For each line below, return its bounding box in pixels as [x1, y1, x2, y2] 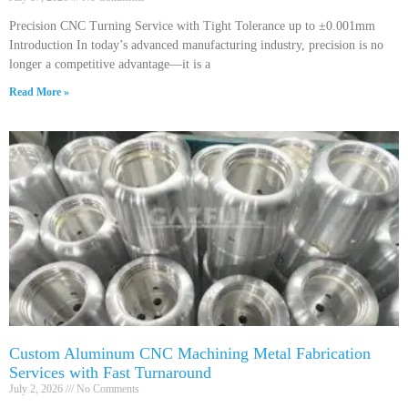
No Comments [74, 382, 139, 395]
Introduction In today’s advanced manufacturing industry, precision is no [9, 38, 383, 52]
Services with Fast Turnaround [9, 363, 211, 382]
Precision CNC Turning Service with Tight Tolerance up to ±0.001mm [9, 19, 375, 33]
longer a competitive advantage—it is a [9, 57, 210, 71]
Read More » [9, 86, 69, 98]
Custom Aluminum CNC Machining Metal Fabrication [9, 344, 371, 362]
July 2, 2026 [9, 382, 66, 395]
